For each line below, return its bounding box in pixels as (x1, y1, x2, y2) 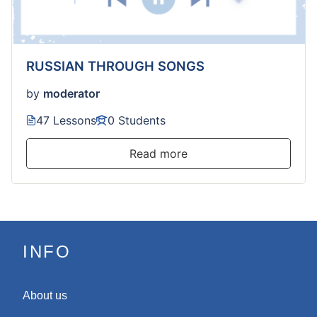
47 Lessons (36, 113, 96, 127)
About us (23, 289, 67, 301)
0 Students (108, 113, 166, 127)
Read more (129, 146, 188, 161)
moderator (43, 86, 100, 100)
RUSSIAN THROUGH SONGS (26, 57, 204, 74)
